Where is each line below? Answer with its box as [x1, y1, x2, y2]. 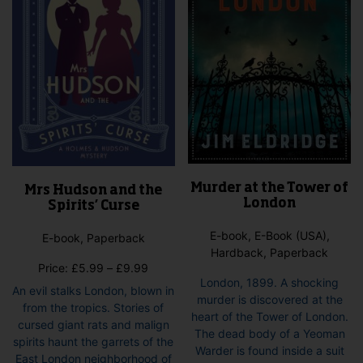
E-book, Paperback [41, 230, 145, 245]
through [147, 310, 190, 325]
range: [147, 276, 182, 291]
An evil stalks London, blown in [12, 283, 175, 297]
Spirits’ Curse [47, 199, 139, 213]
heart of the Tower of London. [190, 309, 348, 323]
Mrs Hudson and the [24, 184, 163, 198]
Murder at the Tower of [190, 181, 349, 195]
